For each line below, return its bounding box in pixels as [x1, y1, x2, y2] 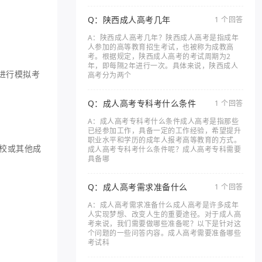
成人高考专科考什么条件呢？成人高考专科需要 [87, 144, 242, 154]
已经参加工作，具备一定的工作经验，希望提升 [87, 126, 242, 136]
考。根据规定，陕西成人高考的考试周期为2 [87, 51, 231, 61]
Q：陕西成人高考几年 [87, 14, 171, 25]
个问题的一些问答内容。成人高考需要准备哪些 [87, 228, 242, 238]
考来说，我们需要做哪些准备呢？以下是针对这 [87, 219, 242, 229]
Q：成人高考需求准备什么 [87, 181, 188, 192]
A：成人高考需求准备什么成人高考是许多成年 [87, 200, 239, 210]
